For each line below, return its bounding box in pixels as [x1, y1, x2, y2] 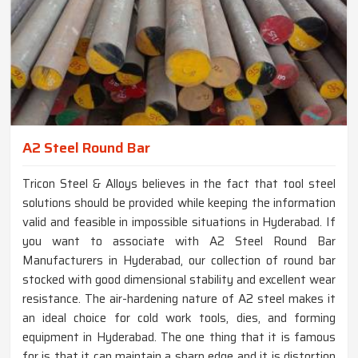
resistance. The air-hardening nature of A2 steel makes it [22, 289, 336, 309]
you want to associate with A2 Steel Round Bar [22, 232, 336, 252]
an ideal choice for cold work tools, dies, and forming [22, 308, 336, 328]
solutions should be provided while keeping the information [22, 193, 336, 213]
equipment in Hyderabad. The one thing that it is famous [22, 328, 336, 348]
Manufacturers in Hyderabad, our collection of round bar [22, 251, 336, 271]
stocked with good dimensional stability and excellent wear [22, 270, 336, 290]
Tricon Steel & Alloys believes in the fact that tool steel [22, 174, 336, 194]
